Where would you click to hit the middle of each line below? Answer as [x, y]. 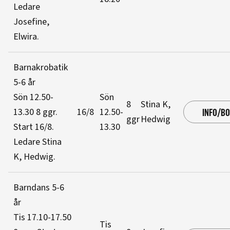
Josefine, [31, 22]
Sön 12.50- [33, 97]
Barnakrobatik [41, 68]
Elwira [25, 37]
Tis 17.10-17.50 [42, 217]
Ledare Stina [37, 142]
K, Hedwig [33, 157]
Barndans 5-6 [39, 188]
